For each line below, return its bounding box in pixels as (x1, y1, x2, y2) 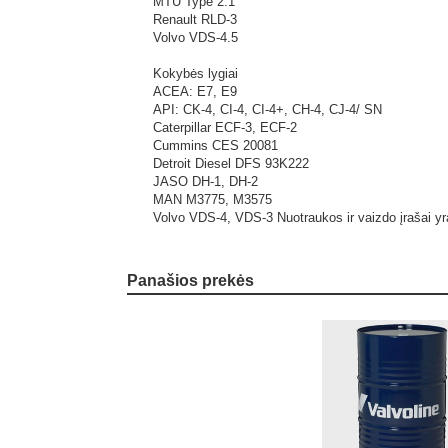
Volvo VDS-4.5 (153, 30, 238, 45)
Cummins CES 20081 (153, 138, 278, 153)
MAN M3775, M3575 (153, 192, 272, 207)
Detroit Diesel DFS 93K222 (153, 156, 309, 171)
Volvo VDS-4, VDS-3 (153, 210, 277, 225)
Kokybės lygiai (153, 66, 238, 81)
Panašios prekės (138, 272, 254, 289)
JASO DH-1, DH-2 (153, 174, 258, 189)
